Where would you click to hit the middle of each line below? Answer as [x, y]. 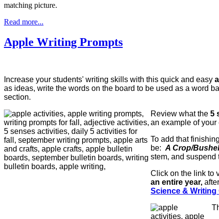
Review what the [180, 114]
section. [18, 97]
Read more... [24, 22]
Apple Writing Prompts [63, 42]
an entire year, [177, 182]
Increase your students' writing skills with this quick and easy [109, 80]
